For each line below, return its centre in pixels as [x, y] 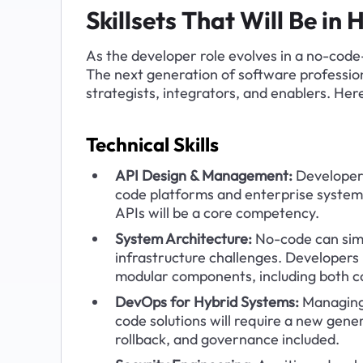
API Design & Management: [203, 175]
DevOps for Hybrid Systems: [207, 301]
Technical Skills [152, 145]
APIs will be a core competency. [217, 212]
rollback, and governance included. [227, 339]
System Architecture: [183, 238]
